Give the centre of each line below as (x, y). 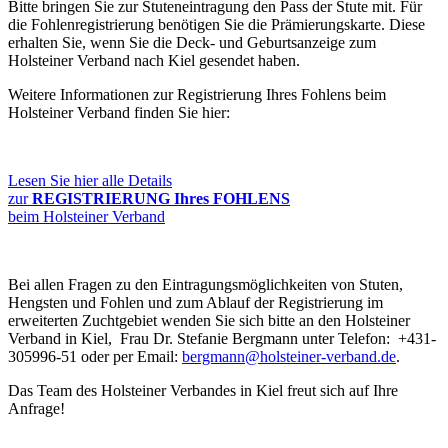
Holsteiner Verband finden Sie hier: (119, 113)
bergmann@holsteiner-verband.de (289, 357)
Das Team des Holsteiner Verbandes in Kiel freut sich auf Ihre (203, 391)
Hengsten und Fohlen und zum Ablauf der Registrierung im (195, 303)
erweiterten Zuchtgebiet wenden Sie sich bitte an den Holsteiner (209, 321)
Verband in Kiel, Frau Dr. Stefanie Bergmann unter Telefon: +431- (222, 339)
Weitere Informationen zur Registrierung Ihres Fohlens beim (197, 95)
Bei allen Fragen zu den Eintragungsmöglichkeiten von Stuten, (205, 285)
